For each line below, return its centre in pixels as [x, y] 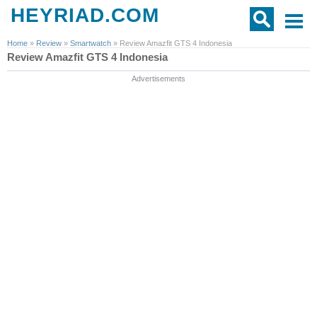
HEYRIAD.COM [85, 15]
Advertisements [158, 79]
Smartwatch [91, 43]
